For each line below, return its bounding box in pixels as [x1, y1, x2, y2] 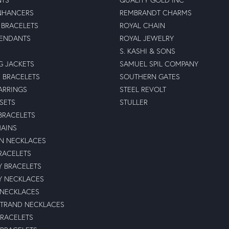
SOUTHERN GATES [120, 72, 180, 81]
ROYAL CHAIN [120, 20, 165, 30]
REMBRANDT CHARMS [120, 8, 192, 17]
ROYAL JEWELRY [120, 33, 174, 43]
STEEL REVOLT [120, 84, 166, 94]
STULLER [120, 97, 148, 107]
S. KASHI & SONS [120, 46, 175, 56]
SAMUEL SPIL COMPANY [120, 59, 198, 68]
